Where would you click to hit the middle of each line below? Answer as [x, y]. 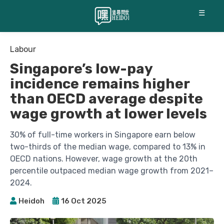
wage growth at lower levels [108, 114]
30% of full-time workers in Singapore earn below [103, 135]
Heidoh [31, 201]
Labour [23, 49]
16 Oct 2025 [84, 201]
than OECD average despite [106, 99]
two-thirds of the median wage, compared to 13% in [108, 147]
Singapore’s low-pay [81, 69]
